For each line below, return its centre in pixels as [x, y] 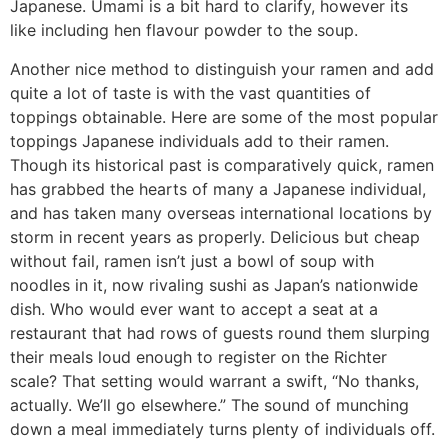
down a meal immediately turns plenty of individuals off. [222, 428]
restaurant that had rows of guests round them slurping [220, 332]
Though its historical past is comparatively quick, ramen [222, 164]
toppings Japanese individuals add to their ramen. [199, 140]
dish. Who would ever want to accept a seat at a [194, 308]
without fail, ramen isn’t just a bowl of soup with [192, 260]
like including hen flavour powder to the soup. [184, 30]
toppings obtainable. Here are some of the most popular [224, 116]
